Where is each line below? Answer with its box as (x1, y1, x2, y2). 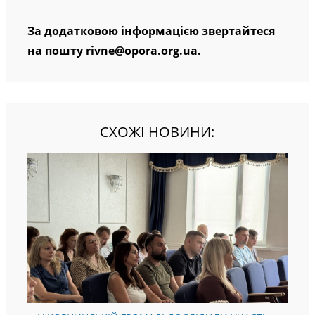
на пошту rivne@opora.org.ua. (27, 43, 201, 59)
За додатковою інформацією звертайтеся (27, 23, 275, 39)
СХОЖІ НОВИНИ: (100, 122, 215, 142)
